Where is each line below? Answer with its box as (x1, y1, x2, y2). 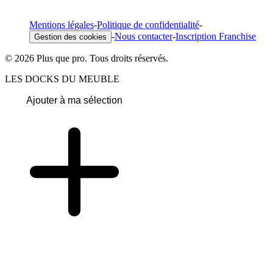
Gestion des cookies (34, 32, 107, 41)
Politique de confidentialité (97, 19, 199, 30)
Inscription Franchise (175, 30, 256, 41)
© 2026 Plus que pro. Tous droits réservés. (5, 52, 168, 63)
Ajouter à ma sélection (26, 94, 122, 105)
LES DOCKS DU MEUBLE (5, 73, 119, 84)
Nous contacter (115, 30, 172, 41)
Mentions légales (29, 19, 94, 30)
